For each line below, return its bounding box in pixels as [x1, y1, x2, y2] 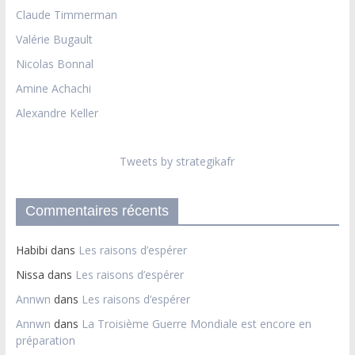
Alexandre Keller [15, 105, 98, 120]
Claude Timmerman [15, 6, 117, 22]
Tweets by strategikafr [120, 153, 235, 169]
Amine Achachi [15, 80, 91, 96]
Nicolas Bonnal [15, 55, 94, 71]
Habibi [15, 242, 48, 258]
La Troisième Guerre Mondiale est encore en [81, 315, 311, 331]
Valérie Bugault [15, 31, 93, 47]
